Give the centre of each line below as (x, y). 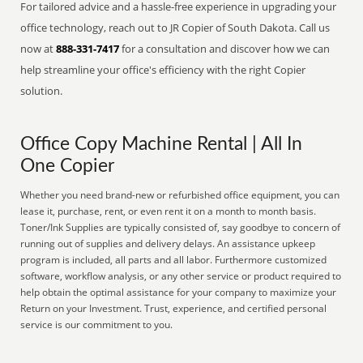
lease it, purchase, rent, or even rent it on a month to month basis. (169, 211)
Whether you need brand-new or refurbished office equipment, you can (180, 195)
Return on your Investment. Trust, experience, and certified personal (174, 308)
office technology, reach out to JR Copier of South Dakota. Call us (175, 28)
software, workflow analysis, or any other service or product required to (181, 276)
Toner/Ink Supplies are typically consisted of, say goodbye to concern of (181, 227)
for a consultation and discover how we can (225, 49)
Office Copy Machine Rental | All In (162, 144)
